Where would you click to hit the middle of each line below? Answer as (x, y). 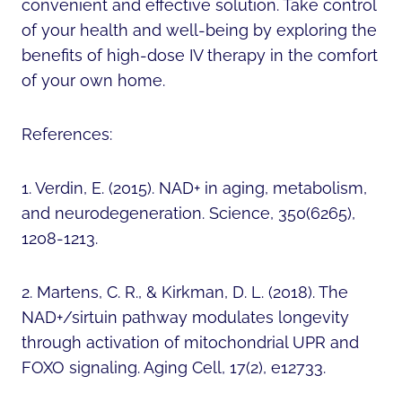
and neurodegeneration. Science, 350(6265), (188, 213)
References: (69, 134)
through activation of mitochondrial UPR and (190, 342)
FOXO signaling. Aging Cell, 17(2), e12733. (174, 367)
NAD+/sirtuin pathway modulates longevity (185, 317)
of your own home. (93, 80)
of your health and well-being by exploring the (199, 30)
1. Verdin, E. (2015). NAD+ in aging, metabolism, (194, 188)
